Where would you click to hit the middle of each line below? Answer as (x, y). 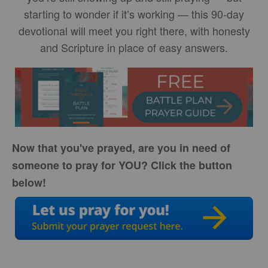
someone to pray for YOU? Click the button (122, 165)
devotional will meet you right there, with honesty (134, 30)
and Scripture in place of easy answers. (134, 47)
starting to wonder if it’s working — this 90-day (134, 13)
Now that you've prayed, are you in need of (121, 148)
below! (29, 182)
